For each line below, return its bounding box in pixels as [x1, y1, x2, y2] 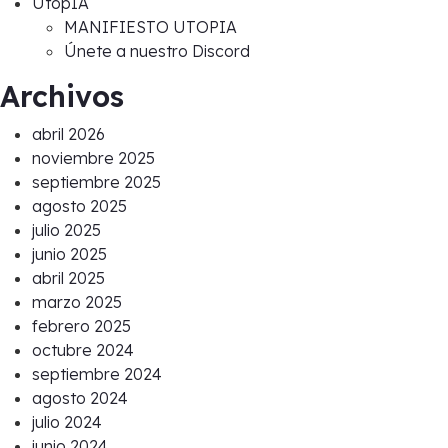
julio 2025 [32, 219, 101, 240]
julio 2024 [32, 411, 102, 432]
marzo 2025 [32, 291, 122, 312]
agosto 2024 [32, 387, 128, 408]
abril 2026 [32, 123, 105, 144]
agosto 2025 [32, 195, 127, 216]
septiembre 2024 [32, 363, 162, 384]
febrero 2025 [32, 315, 131, 336]
